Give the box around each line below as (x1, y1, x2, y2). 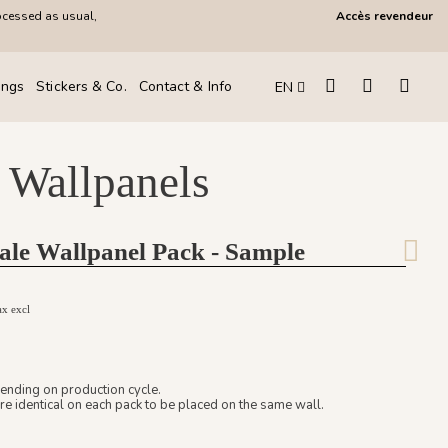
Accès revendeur (336, 8, 433, 24)
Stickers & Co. (36, 77, 127, 96)
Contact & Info (138, 77, 233, 96)
